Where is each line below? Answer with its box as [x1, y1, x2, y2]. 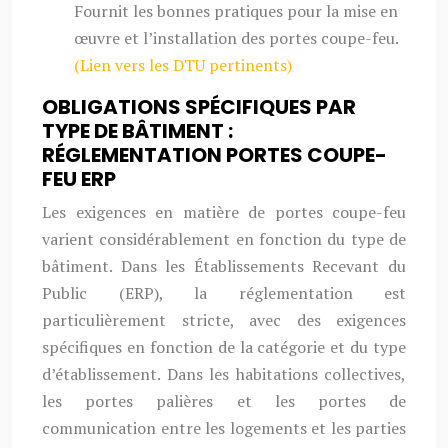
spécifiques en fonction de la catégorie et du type [42, 336, 406, 358]
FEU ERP [42, 165, 116, 193]
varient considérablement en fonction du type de [42, 228, 406, 250]
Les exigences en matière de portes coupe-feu [42, 201, 406, 223]
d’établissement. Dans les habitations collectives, [42, 363, 406, 385]
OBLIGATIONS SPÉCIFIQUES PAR [42, 93, 356, 121]
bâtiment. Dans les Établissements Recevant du [42, 255, 406, 277]
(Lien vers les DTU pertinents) [74, 54, 292, 76]
